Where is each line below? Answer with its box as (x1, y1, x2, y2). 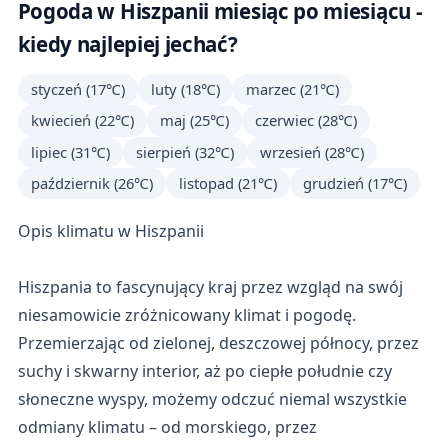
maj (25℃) (159, 110, 229, 131)
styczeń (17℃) (30, 79, 125, 100)
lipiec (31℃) (30, 141, 110, 162)
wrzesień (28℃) (259, 141, 364, 162)
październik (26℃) (30, 173, 153, 194)
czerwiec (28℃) (254, 110, 357, 131)
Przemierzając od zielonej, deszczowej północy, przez (17, 331, 419, 354)
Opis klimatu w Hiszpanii (17, 219, 204, 242)
